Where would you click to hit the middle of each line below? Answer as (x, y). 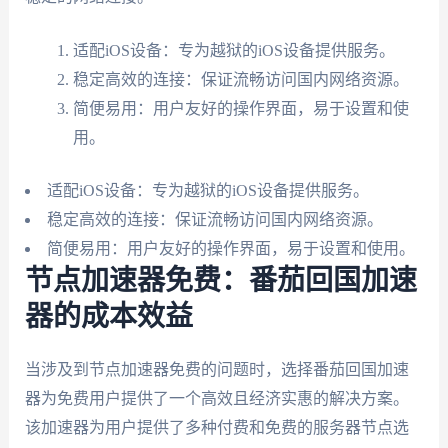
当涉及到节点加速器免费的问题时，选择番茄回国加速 (216, 370)
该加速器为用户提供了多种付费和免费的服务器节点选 (216, 428)
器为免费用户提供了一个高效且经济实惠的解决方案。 (216, 399)
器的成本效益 (108, 317)
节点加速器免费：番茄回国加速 (220, 281)
